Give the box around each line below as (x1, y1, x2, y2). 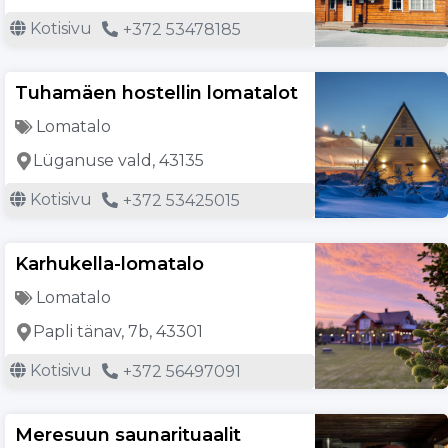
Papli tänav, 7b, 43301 (33, 322, 203, 342)
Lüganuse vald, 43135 (33, 151, 204, 171)
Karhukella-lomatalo (15, 253, 204, 276)
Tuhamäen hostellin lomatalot (15, 82, 298, 105)
